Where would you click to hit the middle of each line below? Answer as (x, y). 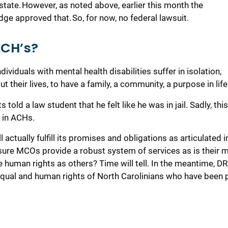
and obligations (138, 138)
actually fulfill (30, 138)
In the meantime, (184, 164)
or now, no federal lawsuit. (139, 18)
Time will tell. (125, 164)
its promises (80, 138)
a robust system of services (127, 151)
